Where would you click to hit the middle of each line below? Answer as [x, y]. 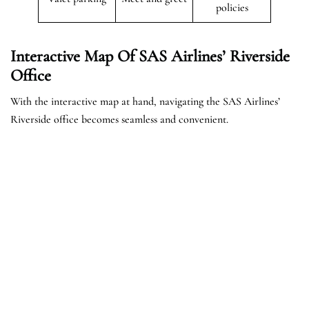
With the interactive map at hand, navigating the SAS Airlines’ [145, 101]
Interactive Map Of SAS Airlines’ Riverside [150, 56]
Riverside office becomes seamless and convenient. [119, 119]
